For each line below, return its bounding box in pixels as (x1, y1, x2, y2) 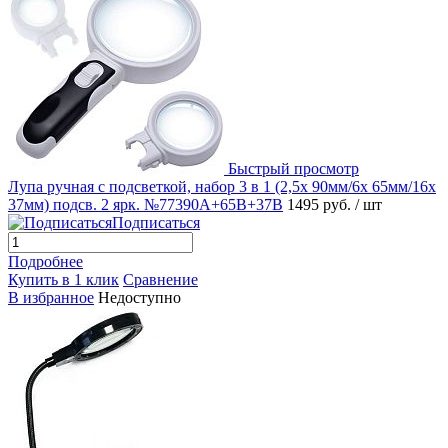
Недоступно (98, 288, 181, 306)
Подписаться (112, 213, 200, 231)
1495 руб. (287, 195, 355, 213)
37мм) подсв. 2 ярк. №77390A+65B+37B (8, 195, 283, 213)
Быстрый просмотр (228, 159, 359, 177)
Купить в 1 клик (8, 270, 119, 288)
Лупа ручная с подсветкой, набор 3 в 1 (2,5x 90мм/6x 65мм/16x (8, 177, 436, 195)
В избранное (8, 288, 94, 306)
